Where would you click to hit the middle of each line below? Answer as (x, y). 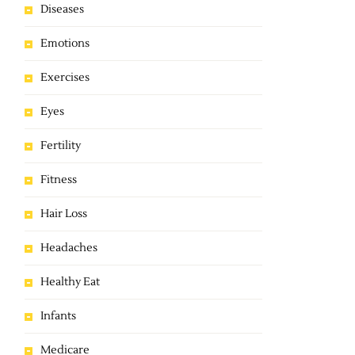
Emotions (65, 44)
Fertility (61, 146)
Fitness (59, 180)
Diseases (62, 10)
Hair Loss (64, 214)
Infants (58, 316)
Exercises (65, 78)
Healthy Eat (70, 282)
